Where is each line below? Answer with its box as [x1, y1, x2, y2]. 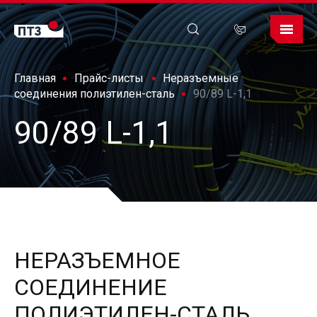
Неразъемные [162, 71, 238, 85]
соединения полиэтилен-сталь [14, 87, 175, 100]
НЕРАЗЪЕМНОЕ [14, 247, 180, 274]
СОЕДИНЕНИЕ [14, 274, 167, 301]
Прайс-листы [74, 71, 144, 85]
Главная [14, 71, 56, 85]
